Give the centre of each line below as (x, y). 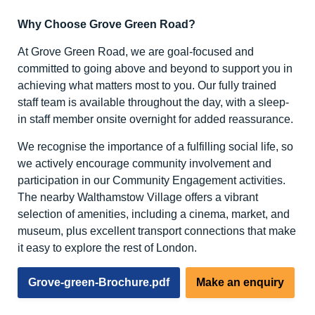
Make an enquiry (240, 283)
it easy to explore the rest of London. (107, 248)
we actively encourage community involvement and (144, 164)
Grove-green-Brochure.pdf (99, 283)
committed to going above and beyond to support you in (155, 69)
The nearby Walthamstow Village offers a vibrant (138, 198)
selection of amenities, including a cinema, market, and (154, 214)
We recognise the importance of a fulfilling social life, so (155, 147)
